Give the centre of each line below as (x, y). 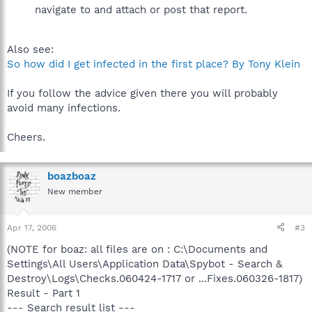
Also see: (30, 49)
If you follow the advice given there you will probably (142, 93)
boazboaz (72, 176)
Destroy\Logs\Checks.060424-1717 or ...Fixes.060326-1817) (155, 278)
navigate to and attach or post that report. (141, 10)
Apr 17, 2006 (32, 227)
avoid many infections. (64, 108)
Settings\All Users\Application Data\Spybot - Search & (145, 264)
